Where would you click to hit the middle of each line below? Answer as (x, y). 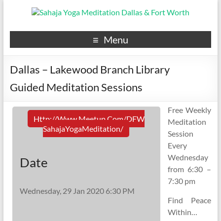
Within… (182, 212)
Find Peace (189, 200)
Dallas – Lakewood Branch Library (90, 69)
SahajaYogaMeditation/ (83, 129)
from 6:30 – (189, 169)
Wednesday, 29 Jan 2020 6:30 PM (77, 191)
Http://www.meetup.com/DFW (89, 119)
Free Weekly (189, 110)
